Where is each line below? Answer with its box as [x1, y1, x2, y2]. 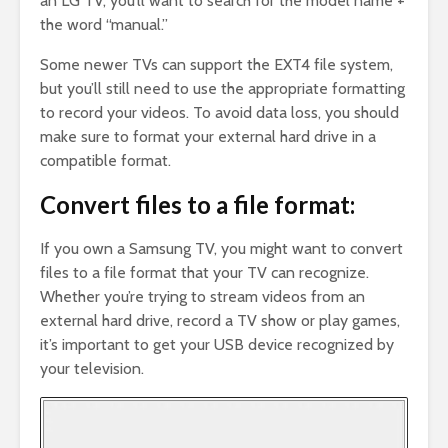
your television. [40, 359, 144, 379]
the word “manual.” [40, 15, 168, 35]
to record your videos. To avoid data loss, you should [40, 103, 399, 123]
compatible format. [40, 151, 171, 171]
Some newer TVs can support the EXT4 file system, [40, 55, 393, 75]
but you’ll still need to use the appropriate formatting [40, 79, 405, 99]
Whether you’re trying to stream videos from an [40, 287, 365, 307]
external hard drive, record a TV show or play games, [40, 311, 400, 331]
